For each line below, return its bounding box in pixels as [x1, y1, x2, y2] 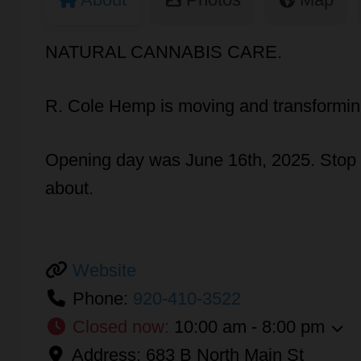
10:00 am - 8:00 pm [173, 316, 325, 337]
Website [72, 259, 136, 280]
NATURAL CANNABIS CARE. [45, 41, 282, 62]
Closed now [72, 316, 164, 337]
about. [45, 177, 93, 198]
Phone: [72, 288, 133, 309]
